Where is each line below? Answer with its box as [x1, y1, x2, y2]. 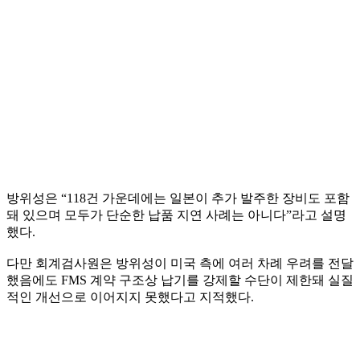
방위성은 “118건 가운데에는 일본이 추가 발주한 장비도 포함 [6, 190, 350, 205]
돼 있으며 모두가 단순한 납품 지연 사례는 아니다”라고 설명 [6, 207, 346, 222]
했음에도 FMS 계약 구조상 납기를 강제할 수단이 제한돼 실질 [6, 272, 354, 287]
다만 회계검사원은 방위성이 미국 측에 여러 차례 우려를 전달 [6, 256, 354, 270]
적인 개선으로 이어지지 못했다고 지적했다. [6, 289, 254, 304]
